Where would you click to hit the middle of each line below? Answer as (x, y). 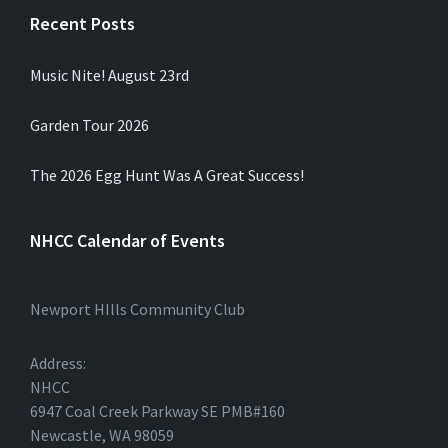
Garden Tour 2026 (89, 125)
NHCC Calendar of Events (127, 241)
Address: (58, 363)
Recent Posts (82, 24)
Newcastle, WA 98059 (102, 435)
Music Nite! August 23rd (109, 75)
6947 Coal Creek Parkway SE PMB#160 (157, 411)
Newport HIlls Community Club (137, 309)
